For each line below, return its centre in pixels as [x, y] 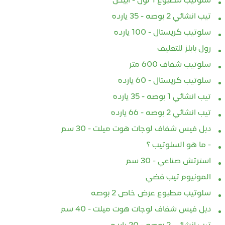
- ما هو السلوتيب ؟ [179, 145]
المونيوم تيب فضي [179, 178]
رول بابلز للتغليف [184, 49]
